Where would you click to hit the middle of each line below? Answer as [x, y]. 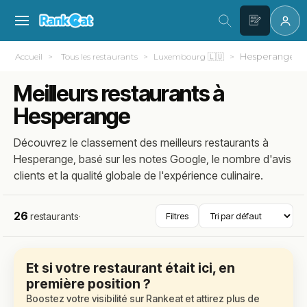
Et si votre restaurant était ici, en [131, 268]
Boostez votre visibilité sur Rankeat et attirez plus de [143, 298]
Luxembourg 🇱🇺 [189, 57]
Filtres [177, 216]
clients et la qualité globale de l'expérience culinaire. [139, 175]
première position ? [88, 284]
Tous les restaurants [100, 57]
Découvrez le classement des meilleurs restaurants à [142, 143]
